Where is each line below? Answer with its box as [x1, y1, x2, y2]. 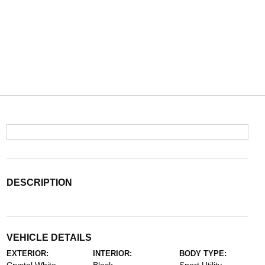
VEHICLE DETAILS [6, 232, 92, 243]
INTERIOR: [92, 249, 132, 258]
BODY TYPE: [179, 249, 227, 258]
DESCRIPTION [6, 177, 72, 188]
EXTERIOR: [6, 249, 49, 258]
